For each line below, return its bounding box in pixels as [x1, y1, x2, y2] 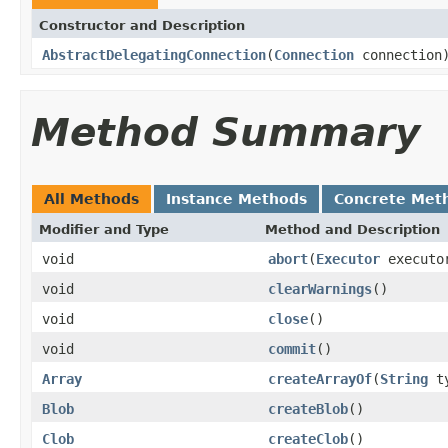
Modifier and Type [39, 221, 169, 237]
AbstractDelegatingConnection [42, 46, 266, 63]
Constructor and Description [39, 17, 245, 33]
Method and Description [265, 221, 440, 237]
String [380, 370, 428, 387]
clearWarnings [268, 280, 372, 297]
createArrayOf [268, 370, 372, 387]
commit [268, 340, 316, 357]
